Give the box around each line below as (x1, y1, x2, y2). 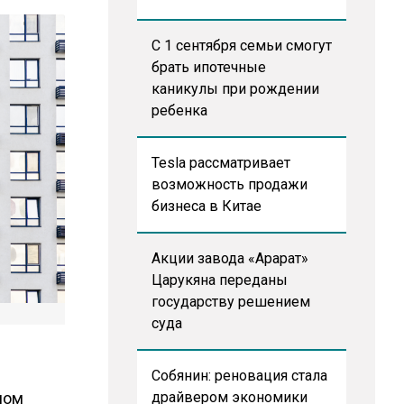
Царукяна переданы (151, 271, 288, 289)
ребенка (151, 102, 207, 119)
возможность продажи (151, 176, 308, 193)
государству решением (151, 293, 310, 310)
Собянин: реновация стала (151, 367, 327, 384)
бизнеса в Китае (151, 197, 262, 215)
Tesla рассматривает (151, 154, 290, 171)
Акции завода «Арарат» (151, 250, 308, 267)
